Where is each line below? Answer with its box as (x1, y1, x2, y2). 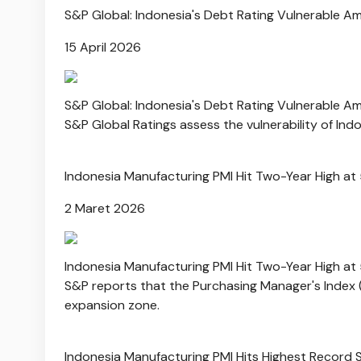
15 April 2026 (64, 38, 141, 56)
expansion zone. (64, 296, 160, 313)
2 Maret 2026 (64, 199, 145, 217)
